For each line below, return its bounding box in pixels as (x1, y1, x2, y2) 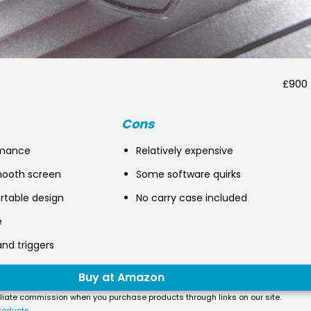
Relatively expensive (136, 144, 234, 158)
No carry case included (136, 191, 248, 205)
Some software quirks (136, 167, 242, 181)
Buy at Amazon (78, 269, 165, 285)
